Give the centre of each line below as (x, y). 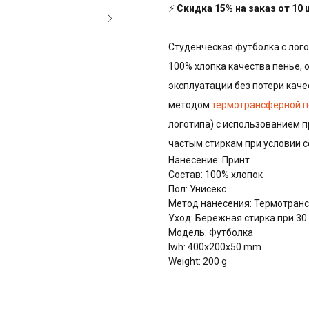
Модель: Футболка (211, 233)
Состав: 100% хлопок (216, 175)
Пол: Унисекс (197, 189)
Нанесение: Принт (209, 160)
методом (190, 105)
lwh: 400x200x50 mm (215, 247)
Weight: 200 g (198, 262)
